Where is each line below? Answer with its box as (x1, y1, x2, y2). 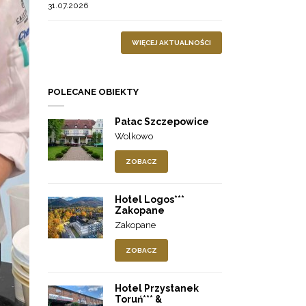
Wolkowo (115, 131, 153, 141)
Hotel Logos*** (115, 194, 184, 205)
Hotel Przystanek (115, 283, 199, 294)
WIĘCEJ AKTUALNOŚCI (132, 39, 211, 46)
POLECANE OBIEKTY (48, 87, 139, 97)
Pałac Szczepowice (115, 116, 209, 127)
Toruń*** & (115, 294, 162, 305)
